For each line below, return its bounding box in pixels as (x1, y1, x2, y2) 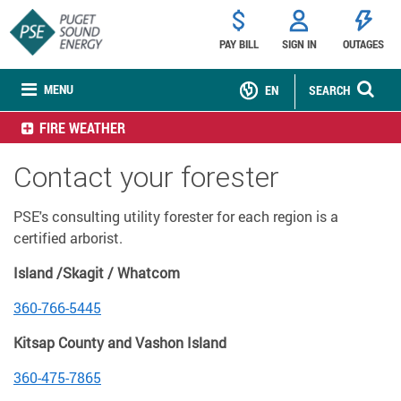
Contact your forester (13, 159, 279, 194)
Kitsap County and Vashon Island (13, 333, 226, 352)
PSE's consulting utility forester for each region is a (13, 207, 338, 226)
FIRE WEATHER (39, 118, 125, 137)
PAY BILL (218, 36, 259, 52)
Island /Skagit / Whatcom (13, 263, 180, 282)
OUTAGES (342, 36, 384, 52)
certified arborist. (13, 228, 123, 247)
